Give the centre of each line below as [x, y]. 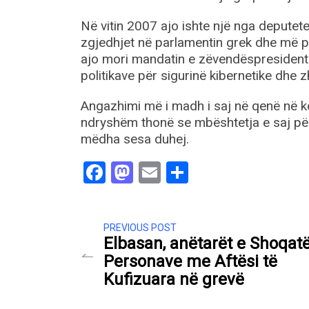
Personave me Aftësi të [190, 262]
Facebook [151, 173]
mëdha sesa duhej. [135, 139]
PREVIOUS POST [140, 228]
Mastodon [182, 173]
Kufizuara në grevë [174, 280]
